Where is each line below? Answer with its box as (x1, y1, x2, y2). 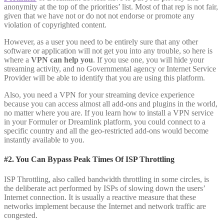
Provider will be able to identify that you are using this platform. (4, 73, 205, 82)
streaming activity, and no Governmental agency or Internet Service (4, 64, 216, 73)
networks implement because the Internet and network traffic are (4, 201, 206, 210)
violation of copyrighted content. (4, 20, 106, 29)
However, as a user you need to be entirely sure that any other (4, 37, 198, 46)
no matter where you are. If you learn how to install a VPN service (4, 108, 213, 117)
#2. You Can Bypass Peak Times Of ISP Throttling (4, 155, 174, 164)
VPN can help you (31, 55, 93, 64)
